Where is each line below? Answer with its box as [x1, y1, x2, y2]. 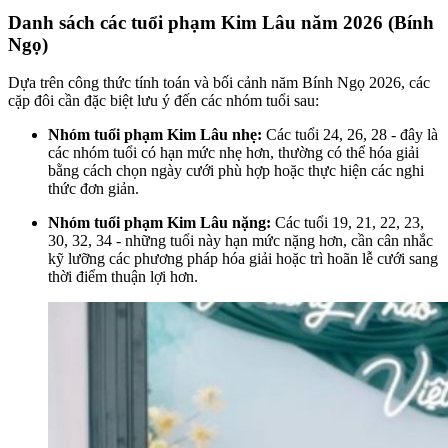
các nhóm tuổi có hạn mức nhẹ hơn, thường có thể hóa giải [48, 144, 419, 162]
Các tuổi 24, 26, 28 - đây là [262, 126, 438, 144]
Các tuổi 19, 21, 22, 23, [271, 214, 424, 232]
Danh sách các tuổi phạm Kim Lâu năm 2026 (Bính [8, 11, 434, 33]
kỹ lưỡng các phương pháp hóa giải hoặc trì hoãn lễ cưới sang [48, 250, 438, 268]
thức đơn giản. [48, 180, 139, 198]
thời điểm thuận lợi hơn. [48, 268, 198, 286]
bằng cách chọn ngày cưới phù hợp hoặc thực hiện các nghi [48, 162, 424, 180]
